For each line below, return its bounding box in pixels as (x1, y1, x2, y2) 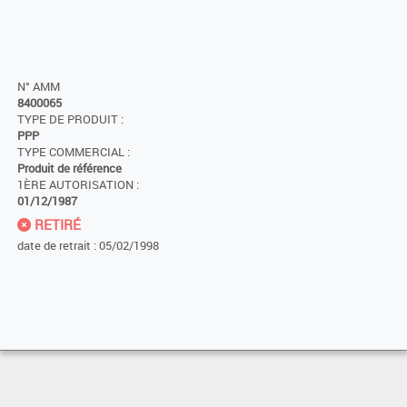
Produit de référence (17, 161, 122, 177)
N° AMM (17, 79, 60, 95)
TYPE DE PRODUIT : (17, 112, 124, 128)
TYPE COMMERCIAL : (17, 144, 130, 161)
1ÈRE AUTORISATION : (17, 177, 139, 194)
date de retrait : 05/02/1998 (17, 237, 159, 254)
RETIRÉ (31, 215, 81, 234)
